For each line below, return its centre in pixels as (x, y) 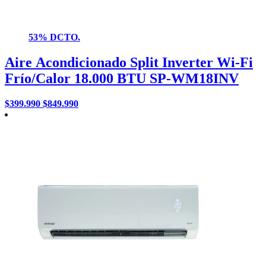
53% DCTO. (54, 37)
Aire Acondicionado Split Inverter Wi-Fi (129, 62)
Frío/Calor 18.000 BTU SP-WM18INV (122, 78)
